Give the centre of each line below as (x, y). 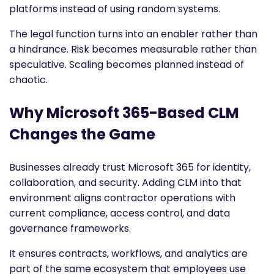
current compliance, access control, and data (120, 213)
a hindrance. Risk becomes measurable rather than (133, 49)
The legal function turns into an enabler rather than (133, 34)
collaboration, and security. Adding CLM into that (125, 182)
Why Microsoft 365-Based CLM (124, 113)
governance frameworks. (70, 228)
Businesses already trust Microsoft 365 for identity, (130, 167)
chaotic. (28, 80)
